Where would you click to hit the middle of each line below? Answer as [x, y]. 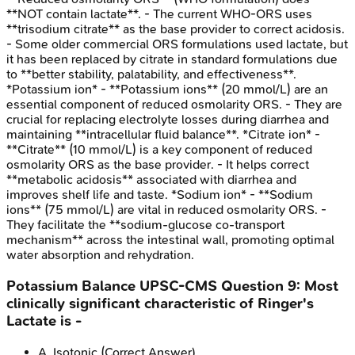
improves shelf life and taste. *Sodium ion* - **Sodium [160, 195]
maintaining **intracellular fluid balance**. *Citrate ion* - [163, 135]
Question [252, 286]
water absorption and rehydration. [100, 255]
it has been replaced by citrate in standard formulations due [172, 59]
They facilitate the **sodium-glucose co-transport [145, 225]
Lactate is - [44, 321]
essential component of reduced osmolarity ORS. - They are [174, 105]
